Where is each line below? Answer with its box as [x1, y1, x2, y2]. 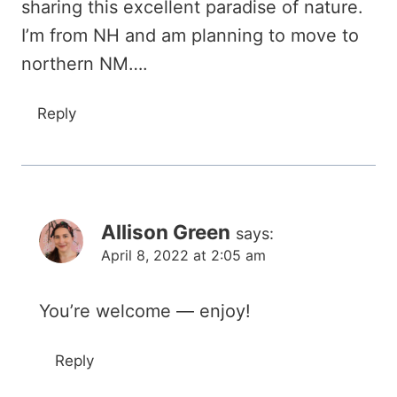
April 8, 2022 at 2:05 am [101, 246, 266, 264]
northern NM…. [21, 53, 148, 74]
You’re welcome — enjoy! [39, 300, 251, 322]
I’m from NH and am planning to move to [21, 25, 359, 46]
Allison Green [101, 220, 230, 244]
